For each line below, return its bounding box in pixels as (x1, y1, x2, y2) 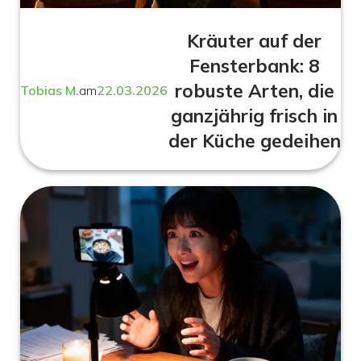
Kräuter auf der (187, 28, 322, 52)
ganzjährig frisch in (171, 103, 338, 127)
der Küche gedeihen (168, 128, 341, 152)
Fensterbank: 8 (189, 53, 319, 77)
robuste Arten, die (174, 78, 334, 102)
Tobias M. (20, 82, 79, 98)
